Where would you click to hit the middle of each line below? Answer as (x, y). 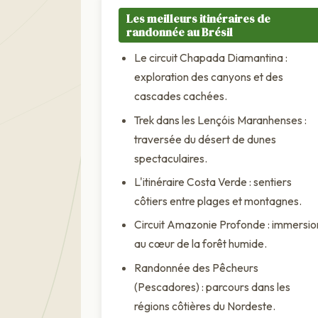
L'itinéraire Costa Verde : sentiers (213, 181)
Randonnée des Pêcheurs (197, 267)
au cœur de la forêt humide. (201, 244)
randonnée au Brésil (179, 32)
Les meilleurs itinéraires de (198, 18)
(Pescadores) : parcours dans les (213, 286)
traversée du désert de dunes (205, 139)
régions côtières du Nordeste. (205, 306)
